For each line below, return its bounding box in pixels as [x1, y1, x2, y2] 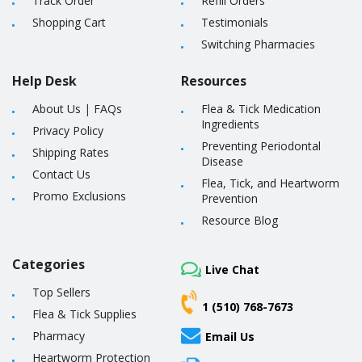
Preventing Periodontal [201, 138, 321, 154]
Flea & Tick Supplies [32, 306, 137, 322]
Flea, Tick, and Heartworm [201, 175, 339, 191]
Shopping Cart [32, 15, 106, 30]
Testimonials [201, 15, 268, 30]
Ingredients [201, 116, 259, 132]
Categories [12, 255, 85, 273]
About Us [32, 101, 81, 116]
